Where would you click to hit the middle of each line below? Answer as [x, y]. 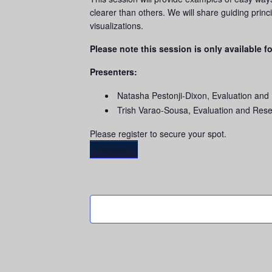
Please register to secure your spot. [158, 134]
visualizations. [117, 25]
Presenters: [115, 72]
